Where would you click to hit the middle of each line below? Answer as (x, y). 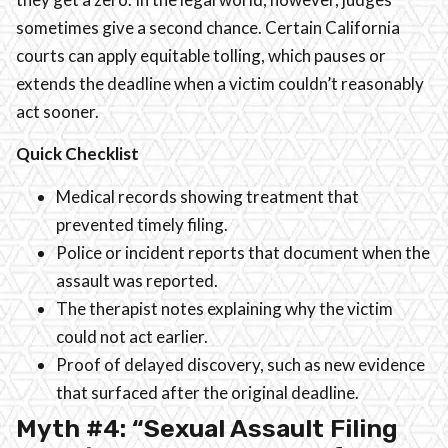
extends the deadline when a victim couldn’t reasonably (220, 84)
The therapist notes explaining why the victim (224, 308)
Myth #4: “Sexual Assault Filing (207, 428)
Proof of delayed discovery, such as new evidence (240, 364)
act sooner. (57, 112)
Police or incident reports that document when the (243, 252)
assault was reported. (137, 280)
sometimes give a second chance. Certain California (208, 28)
